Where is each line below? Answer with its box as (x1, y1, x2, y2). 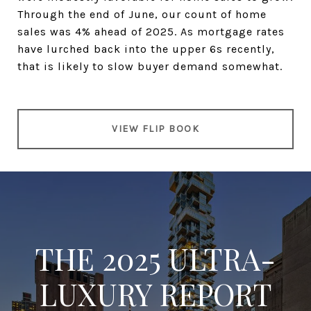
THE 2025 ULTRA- (35, 237, 276, 278)
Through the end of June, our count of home (17, 7, 267, 21)
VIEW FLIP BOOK (112, 122, 199, 135)
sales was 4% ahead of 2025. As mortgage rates (17, 24, 285, 38)
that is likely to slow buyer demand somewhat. (17, 59, 283, 73)
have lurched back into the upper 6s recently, (17, 42, 275, 56)
